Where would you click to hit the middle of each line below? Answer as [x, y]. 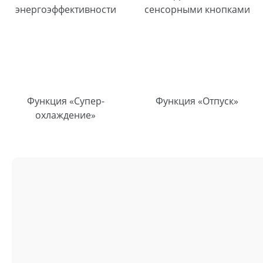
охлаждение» [66, 115]
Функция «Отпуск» [197, 101]
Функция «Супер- [65, 101]
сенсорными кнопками [197, 9]
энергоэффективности [65, 9]
